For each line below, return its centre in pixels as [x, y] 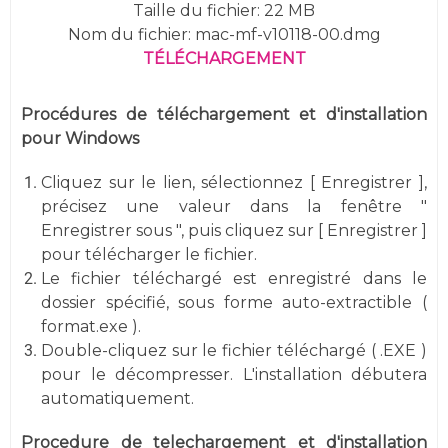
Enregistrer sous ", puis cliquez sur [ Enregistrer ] [234, 230]
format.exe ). [91, 326]
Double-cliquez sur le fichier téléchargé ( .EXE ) [234, 350]
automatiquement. [117, 398]
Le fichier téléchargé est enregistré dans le [234, 278]
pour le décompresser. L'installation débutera [234, 374]
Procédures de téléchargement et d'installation [224, 114]
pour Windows [80, 138]
